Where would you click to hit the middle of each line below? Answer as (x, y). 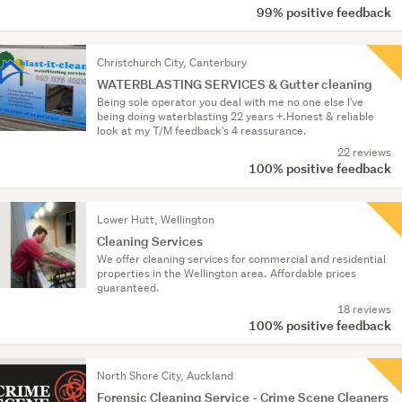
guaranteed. (128, 287)
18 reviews (364, 309)
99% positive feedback (323, 12)
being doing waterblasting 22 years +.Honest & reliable (236, 117)
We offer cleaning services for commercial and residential (241, 258)
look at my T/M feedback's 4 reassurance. (202, 131)
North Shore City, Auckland (165, 375)
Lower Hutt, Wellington (156, 219)
